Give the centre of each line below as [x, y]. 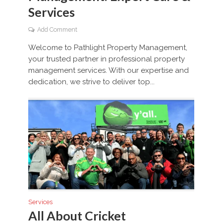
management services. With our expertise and [108, 71]
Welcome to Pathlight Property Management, [108, 48]
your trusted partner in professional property [106, 59]
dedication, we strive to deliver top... [91, 82]
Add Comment [57, 30]
